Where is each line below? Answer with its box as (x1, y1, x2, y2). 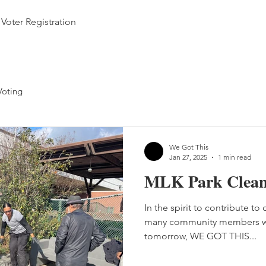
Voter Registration (1, 16, 76, 27)
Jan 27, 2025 (169, 153, 207, 161)
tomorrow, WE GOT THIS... (144, 230, 256, 242)
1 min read (218, 153, 251, 161)
